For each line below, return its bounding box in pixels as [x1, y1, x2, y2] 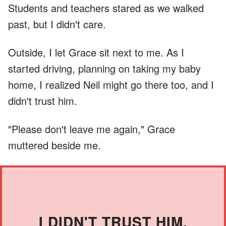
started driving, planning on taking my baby [8, 61, 201, 76]
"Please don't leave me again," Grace [8, 121, 175, 136]
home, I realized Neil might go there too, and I [8, 77, 214, 92]
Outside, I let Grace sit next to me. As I [8, 44, 184, 60]
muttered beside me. [8, 137, 101, 152]
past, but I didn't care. [8, 16, 106, 31]
